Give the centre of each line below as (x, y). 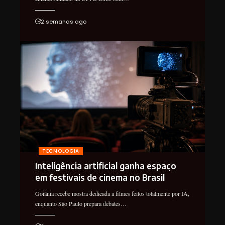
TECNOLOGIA (61, 151)
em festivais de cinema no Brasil (100, 178)
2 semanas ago (64, 22)
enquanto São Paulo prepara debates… (81, 204)
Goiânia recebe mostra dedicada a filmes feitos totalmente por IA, (112, 194)
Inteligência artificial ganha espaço (106, 166)
